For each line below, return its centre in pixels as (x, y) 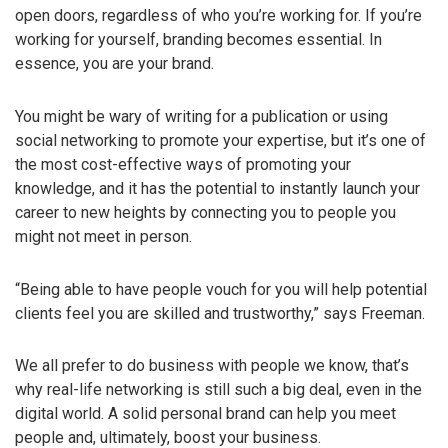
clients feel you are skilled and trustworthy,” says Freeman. (220, 313)
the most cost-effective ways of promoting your (183, 164)
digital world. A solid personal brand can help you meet (205, 414)
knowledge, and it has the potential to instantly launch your (217, 188)
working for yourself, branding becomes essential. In (198, 39)
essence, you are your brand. (114, 63)
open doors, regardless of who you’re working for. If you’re (218, 15)
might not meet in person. (103, 236)
